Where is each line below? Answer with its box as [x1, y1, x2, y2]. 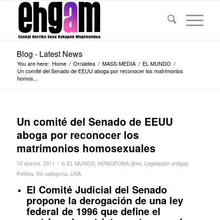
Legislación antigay [144, 160, 188, 167]
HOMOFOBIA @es [97, 160, 141, 167]
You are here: [17, 59, 49, 67]
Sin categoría [36, 170, 67, 177]
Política [16, 170, 33, 177]
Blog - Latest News [16, 48, 82, 59]
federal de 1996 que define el [26, 204, 161, 218]
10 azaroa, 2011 [16, 160, 55, 167]
